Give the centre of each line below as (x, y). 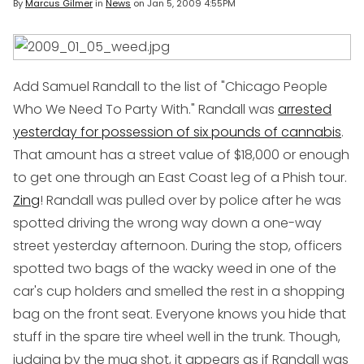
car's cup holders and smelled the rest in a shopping (179, 292)
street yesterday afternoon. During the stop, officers (178, 246)
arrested (305, 110)
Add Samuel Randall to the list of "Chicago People (170, 87)
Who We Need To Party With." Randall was (145, 110)
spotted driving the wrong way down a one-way (167, 223)
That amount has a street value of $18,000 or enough (181, 155)
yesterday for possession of (103, 132)
